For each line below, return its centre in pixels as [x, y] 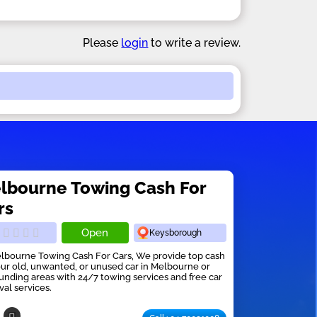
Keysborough [176, 232]
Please [102, 42]
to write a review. [195, 42]
